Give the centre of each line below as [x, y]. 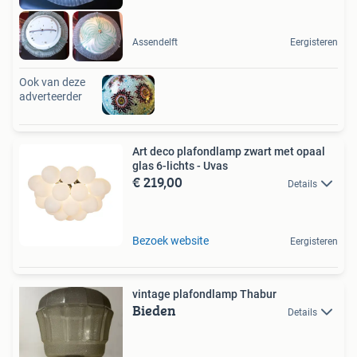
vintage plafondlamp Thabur [204, 294]
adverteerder [51, 96]
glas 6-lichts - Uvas [180, 165]
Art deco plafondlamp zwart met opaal [229, 151]
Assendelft [155, 42]
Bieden [154, 310]
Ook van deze [52, 82]
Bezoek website [171, 240]
